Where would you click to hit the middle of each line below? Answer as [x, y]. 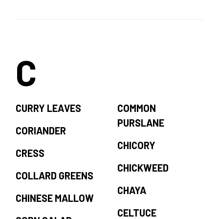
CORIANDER [41, 131]
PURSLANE [141, 123]
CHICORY [136, 145]
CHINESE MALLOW [55, 198]
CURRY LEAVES [48, 108]
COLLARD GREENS [55, 176]
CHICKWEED [143, 168]
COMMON [137, 108]
